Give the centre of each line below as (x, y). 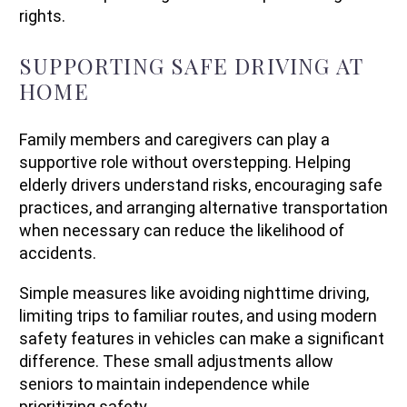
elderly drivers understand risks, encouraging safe (201, 184)
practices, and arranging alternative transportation (203, 207)
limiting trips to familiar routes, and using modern (198, 316)
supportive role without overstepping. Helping (185, 162)
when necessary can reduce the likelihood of (182, 230)
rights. (42, 16)
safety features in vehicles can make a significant (202, 339)
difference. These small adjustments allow (176, 362)
